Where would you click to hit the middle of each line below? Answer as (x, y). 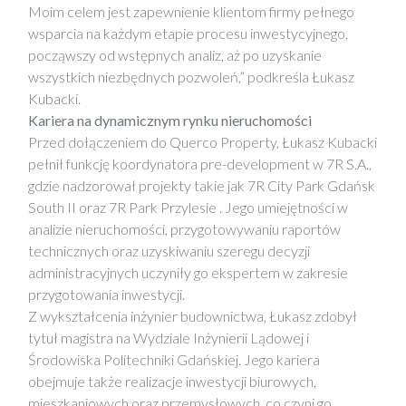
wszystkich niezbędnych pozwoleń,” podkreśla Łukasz (191, 77)
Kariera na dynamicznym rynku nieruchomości (170, 120)
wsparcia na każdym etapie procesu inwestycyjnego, (188, 33)
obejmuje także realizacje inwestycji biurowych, (172, 381)
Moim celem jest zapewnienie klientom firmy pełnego (191, 11)
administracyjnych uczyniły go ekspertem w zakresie (188, 272)
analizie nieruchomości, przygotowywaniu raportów (184, 229)
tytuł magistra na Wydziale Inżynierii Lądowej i (169, 338)
